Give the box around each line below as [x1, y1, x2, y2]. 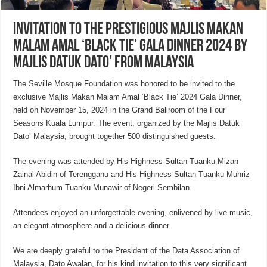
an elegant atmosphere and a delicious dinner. [13, 221, 172, 231]
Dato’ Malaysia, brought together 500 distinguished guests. [13, 132, 216, 141]
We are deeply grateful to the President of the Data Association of [13, 246, 240, 256]
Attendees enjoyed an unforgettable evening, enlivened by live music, [13, 208, 253, 218]
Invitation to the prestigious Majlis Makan [13, 21, 244, 39]
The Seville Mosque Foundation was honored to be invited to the [13, 79, 235, 89]
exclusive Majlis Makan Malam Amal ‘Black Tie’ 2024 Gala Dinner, [13, 92, 243, 102]
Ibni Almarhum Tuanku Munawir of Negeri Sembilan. [13, 183, 193, 193]
